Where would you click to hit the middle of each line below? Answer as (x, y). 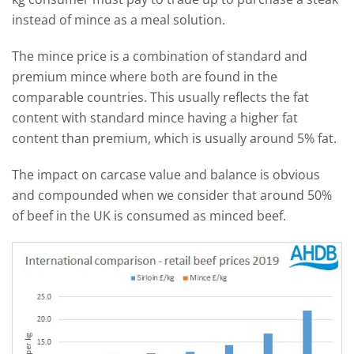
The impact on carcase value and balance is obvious (166, 174)
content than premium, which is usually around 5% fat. (174, 138)
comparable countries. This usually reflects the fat (160, 97)
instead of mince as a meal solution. (119, 19)
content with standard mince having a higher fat (155, 117)
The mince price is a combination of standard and (160, 56)
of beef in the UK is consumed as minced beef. (149, 215)
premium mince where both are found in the (145, 76)
